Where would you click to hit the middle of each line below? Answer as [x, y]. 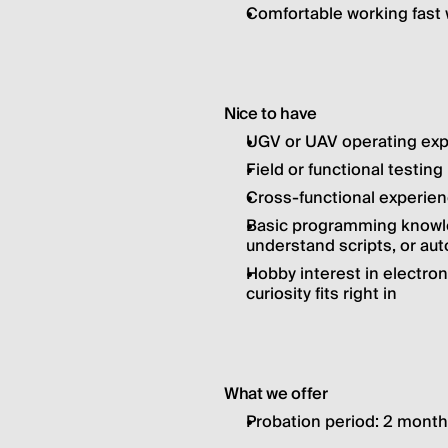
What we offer [276, 394]
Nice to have [271, 114]
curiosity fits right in [321, 294]
